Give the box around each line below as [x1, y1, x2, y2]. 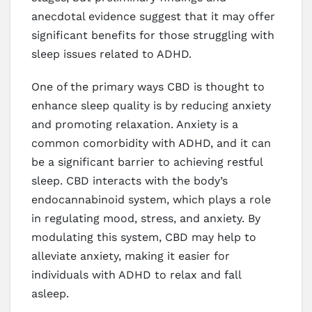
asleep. [31, 286, 69, 300]
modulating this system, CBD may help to [31, 230, 256, 244]
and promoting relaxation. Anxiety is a [31, 117, 238, 131]
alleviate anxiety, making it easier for [31, 249, 230, 263]
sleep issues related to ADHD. [31, 47, 192, 61]
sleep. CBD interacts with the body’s [31, 173, 228, 187]
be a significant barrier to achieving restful [31, 155, 263, 169]
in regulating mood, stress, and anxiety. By [31, 211, 260, 225]
